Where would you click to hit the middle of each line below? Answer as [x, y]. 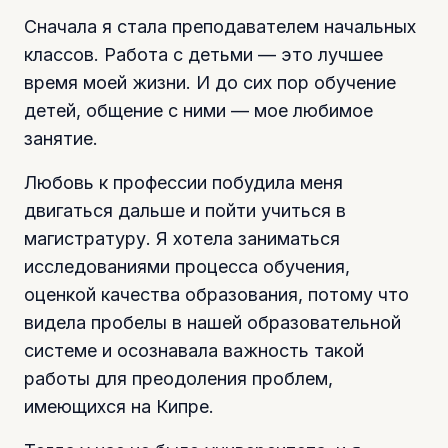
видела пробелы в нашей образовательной [212, 322]
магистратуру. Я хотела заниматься [182, 238]
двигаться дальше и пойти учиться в [185, 210]
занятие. [61, 138]
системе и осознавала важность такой [194, 350]
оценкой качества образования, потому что [216, 294]
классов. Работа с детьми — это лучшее [203, 54]
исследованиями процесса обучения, [187, 266]
